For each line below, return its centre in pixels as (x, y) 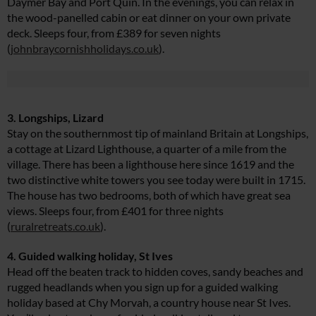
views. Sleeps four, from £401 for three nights (115, 211)
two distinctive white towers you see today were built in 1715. (156, 180)
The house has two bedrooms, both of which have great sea (149, 195)
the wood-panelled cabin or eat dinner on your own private (149, 18)
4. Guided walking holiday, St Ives (90, 256)
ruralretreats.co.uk (55, 226)
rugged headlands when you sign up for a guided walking (142, 287)
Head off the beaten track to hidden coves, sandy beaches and (155, 272)
